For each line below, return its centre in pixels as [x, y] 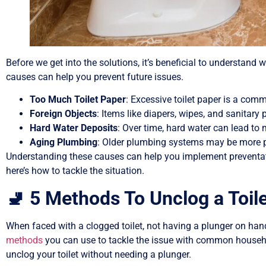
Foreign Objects [63, 114]
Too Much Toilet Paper [78, 100]
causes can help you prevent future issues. [95, 77]
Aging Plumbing [64, 142]
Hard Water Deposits [74, 128]
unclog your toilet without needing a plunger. [99, 254]
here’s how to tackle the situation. [75, 171]
